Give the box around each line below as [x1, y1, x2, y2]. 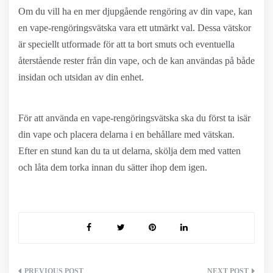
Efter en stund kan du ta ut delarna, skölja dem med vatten [18, 146, 241, 156]
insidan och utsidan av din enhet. [18, 72, 144, 82]
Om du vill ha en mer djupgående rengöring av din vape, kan [18, 6, 252, 16]
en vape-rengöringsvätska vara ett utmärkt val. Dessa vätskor [18, 23, 251, 33]
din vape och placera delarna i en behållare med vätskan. [18, 129, 235, 140]
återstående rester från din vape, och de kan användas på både [18, 55, 255, 66]
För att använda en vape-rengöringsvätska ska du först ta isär [18, 113, 250, 123]
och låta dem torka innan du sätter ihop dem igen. [18, 162, 207, 172]
